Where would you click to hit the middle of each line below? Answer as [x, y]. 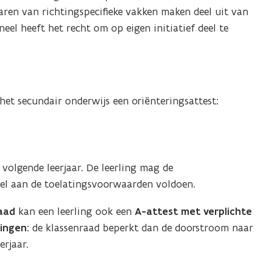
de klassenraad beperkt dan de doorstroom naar [143, 228]
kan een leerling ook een [77, 211]
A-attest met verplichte [194, 211]
